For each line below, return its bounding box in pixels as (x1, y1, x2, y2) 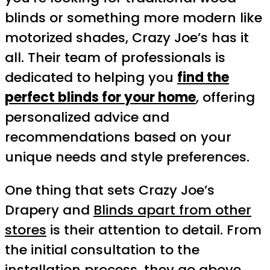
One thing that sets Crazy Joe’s (5, 180, 215, 199)
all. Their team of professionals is (5, 48, 225, 67)
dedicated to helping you (5, 67, 177, 87)
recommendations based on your (5, 127, 231, 146)
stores (5, 220, 46, 239)
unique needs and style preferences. (5, 147, 250, 166)
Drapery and (5, 200, 93, 219)
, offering (196, 87, 255, 107)
